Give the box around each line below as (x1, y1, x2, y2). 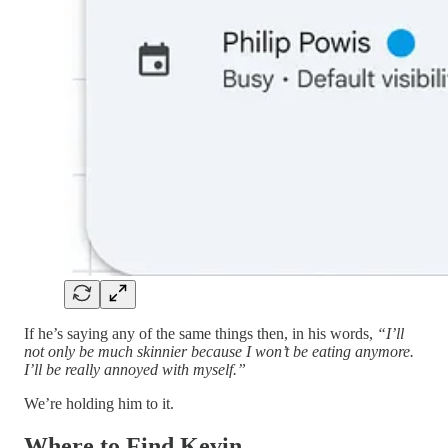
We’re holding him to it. (24, 394, 174, 412)
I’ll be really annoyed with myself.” (24, 360, 246, 378)
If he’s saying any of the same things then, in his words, (24, 324, 377, 342)
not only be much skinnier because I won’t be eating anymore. (24, 342, 414, 360)
